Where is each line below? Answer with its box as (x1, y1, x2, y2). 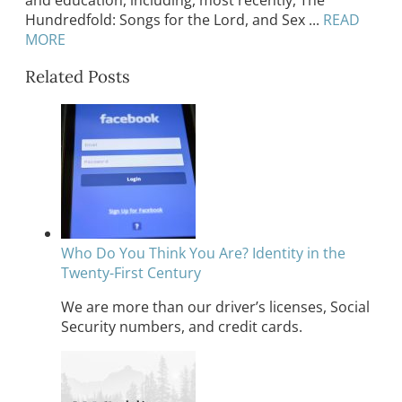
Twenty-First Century (61, 262, 201, 283)
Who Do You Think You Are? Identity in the (61, 242, 345, 263)
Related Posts (25, 66, 130, 88)
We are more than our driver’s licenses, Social (61, 296, 370, 317)
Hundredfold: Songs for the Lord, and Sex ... (25, 9, 319, 30)
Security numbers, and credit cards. (61, 316, 302, 336)
